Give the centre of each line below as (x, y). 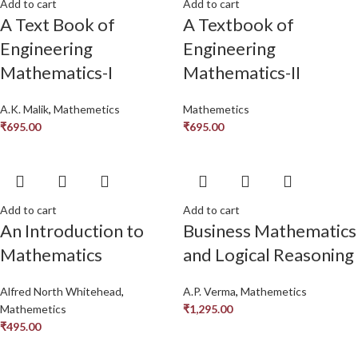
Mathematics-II (242, 72)
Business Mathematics (270, 230)
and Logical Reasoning (268, 254)
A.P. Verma (209, 291)
